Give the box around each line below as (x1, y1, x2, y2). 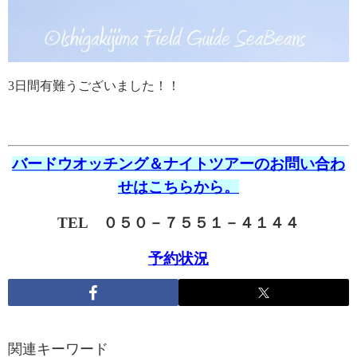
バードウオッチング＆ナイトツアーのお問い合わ (12, 155, 345, 172)
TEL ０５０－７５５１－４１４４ (57, 214, 300, 231)
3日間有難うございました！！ (8, 78, 180, 92)
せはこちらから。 (118, 178, 239, 195)
